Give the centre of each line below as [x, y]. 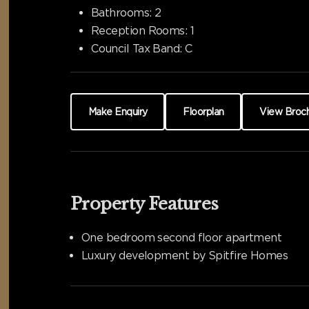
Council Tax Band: [137, 48]
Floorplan [203, 111]
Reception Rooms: [139, 30]
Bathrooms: [121, 12]
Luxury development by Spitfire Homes [185, 255]
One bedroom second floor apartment [182, 237]
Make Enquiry [118, 111]
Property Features [144, 203]
